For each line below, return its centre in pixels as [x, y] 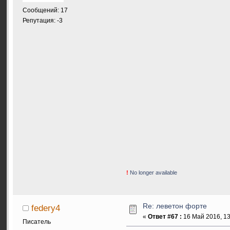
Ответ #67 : [165, 216]
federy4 [45, 208]
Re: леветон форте [175, 206]
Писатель [37, 222]
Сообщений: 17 [45, 10]
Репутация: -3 [43, 20]
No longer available [152, 173]
